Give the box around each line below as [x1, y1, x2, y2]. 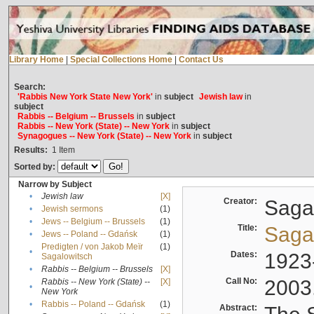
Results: [13, 145, 48, 156]
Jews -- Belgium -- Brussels [41, 217, 145, 227]
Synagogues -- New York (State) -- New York [17, 131, 191, 142]
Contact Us [178, 55, 224, 65]
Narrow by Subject [18, 179, 92, 190]
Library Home [8, 55, 64, 65]
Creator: [223, 196, 261, 207]
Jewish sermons [41, 204, 103, 214]
